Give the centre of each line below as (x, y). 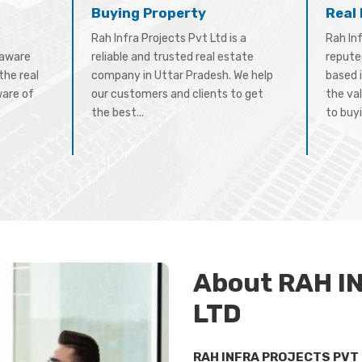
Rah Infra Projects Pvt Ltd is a (168, 38)
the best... (117, 113)
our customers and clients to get (177, 94)
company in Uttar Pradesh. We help (182, 76)
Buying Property (148, 13)
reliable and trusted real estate (172, 57)
